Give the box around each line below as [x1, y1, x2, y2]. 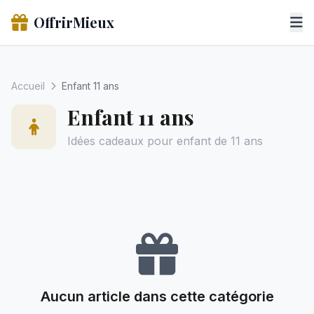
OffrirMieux [34, 13, 114, 32]
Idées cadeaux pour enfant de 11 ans [67, 134, 263, 148]
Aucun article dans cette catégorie [40, 288, 274, 305]
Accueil [11, 80, 45, 92]
